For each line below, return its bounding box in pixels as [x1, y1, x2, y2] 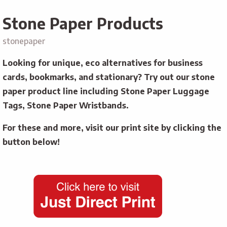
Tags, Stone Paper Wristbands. [3, 100, 131, 110]
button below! [3, 136, 60, 147]
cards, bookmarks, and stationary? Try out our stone [3, 71, 215, 82]
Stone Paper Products [3, 13, 163, 33]
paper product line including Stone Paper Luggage [3, 86, 209, 96]
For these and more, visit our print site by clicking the [3, 122, 221, 133]
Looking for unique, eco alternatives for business [3, 57, 203, 68]
